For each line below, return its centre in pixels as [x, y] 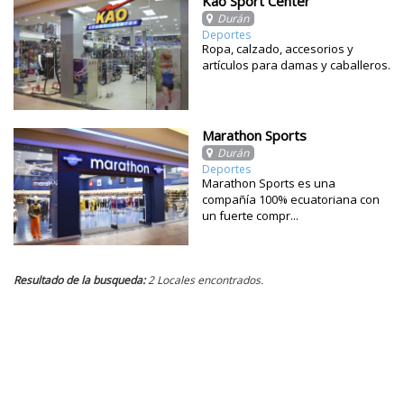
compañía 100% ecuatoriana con [291, 200]
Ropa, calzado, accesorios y [278, 49]
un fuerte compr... [250, 216]
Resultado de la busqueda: [79, 280]
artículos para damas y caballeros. [296, 65]
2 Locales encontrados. [204, 280]
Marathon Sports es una [269, 184]
